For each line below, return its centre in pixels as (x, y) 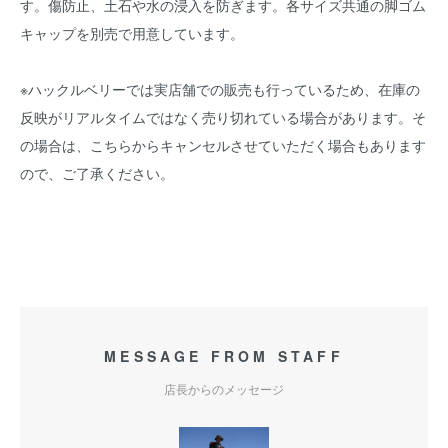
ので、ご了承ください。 (97, 173)
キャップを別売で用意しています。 (132, 33)
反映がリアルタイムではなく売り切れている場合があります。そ (223, 117)
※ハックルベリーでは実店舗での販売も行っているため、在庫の (220, 89)
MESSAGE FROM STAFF (224, 356)
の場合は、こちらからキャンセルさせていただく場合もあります (223, 145)
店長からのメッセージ (224, 388)
